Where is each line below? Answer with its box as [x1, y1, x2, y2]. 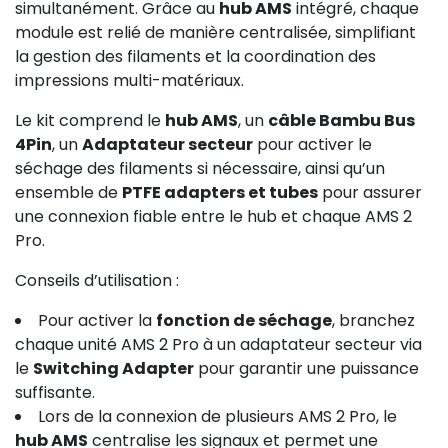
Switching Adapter [33, 356, 194, 380]
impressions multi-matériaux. [15, 68, 244, 92]
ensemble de [15, 180, 122, 204]
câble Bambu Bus [268, 108, 415, 132]
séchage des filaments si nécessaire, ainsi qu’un [15, 156, 385, 180]
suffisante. [15, 380, 95, 404]
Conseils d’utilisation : [15, 268, 179, 292]
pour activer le [253, 132, 372, 156]
